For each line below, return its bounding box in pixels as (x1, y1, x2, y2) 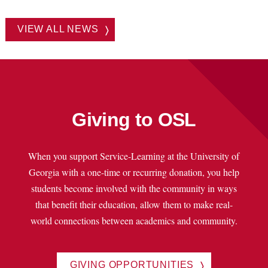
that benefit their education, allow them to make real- (35, 197, 233, 211)
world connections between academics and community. (30, 214, 237, 227)
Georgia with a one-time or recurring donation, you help (28, 165, 239, 178)
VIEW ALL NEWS (17, 23, 99, 34)
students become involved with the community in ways (31, 181, 237, 194)
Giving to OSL (72, 108, 196, 130)
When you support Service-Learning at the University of (28, 149, 240, 162)
